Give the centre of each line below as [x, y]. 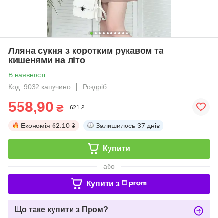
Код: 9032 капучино [39, 86]
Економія [36, 125]
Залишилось [116, 125]
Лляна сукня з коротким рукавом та [86, 50]
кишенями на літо [47, 60]
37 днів [148, 125]
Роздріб [95, 86]
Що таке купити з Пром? [61, 209]
